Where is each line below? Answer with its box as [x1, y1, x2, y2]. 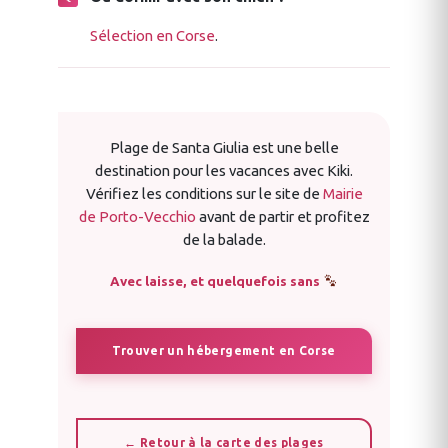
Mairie [322, 184, 363, 202]
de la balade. [182, 230, 266, 248]
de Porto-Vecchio [78, 207, 196, 225]
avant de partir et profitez [195, 207, 370, 225]
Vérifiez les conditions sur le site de [85, 184, 323, 202]
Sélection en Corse [90, 26, 215, 44]
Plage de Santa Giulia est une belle [109, 138, 339, 156]
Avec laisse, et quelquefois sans [109, 273, 323, 289]
